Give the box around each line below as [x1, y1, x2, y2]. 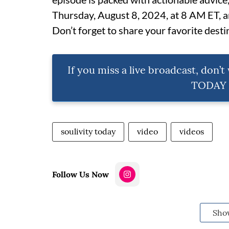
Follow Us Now [52, 169, 109, 179]
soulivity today [61, 126, 116, 136]
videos [179, 126, 204, 136]
